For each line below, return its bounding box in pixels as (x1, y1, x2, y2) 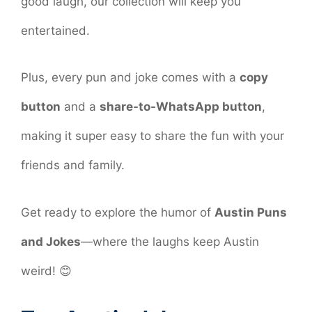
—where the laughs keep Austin (81, 234, 259, 249)
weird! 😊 (21, 263, 72, 278)
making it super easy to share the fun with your (21, 129, 284, 143)
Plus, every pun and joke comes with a (21, 70, 240, 85)
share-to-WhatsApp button (100, 100, 262, 114)
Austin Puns (214, 205, 287, 219)
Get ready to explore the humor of (21, 205, 214, 219)
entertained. (21, 23, 90, 38)
